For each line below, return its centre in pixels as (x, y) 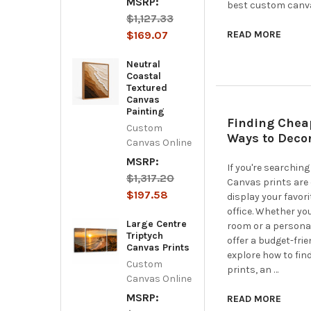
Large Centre (156, 224)
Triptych (144, 235)
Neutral (143, 64)
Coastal (143, 76)
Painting (145, 111)
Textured (146, 87)
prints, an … (253, 269)
